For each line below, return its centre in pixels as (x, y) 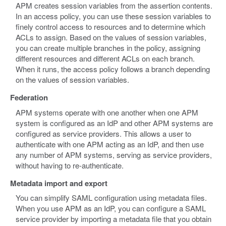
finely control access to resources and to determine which (111, 27)
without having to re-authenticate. (70, 165)
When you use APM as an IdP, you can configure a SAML (111, 208)
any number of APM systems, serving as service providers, (114, 154)
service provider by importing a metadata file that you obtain (114, 219)
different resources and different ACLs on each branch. (105, 59)
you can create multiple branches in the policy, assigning (108, 48)
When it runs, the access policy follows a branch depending (113, 69)
